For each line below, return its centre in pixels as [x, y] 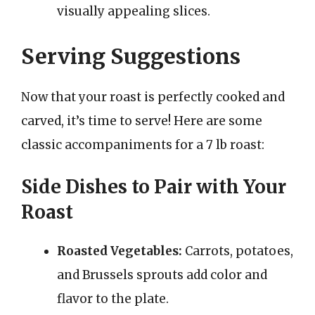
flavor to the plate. [113, 299]
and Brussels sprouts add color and [162, 275]
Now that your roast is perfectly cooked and [153, 97]
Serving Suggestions [131, 56]
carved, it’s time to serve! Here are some [142, 121]
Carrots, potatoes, [238, 251]
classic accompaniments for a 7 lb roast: [143, 144]
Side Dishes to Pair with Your [154, 187]
